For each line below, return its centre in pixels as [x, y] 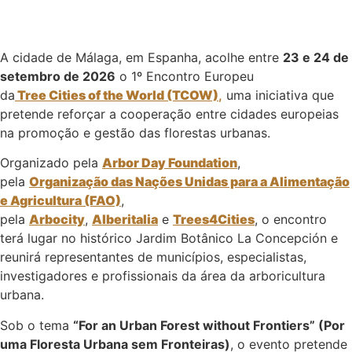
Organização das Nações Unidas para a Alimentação [189, 182]
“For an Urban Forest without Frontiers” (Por [209, 325]
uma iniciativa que [278, 95]
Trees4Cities [214, 220]
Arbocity [57, 220]
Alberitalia [125, 220]
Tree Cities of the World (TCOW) [117, 95]
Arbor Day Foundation [170, 163]
